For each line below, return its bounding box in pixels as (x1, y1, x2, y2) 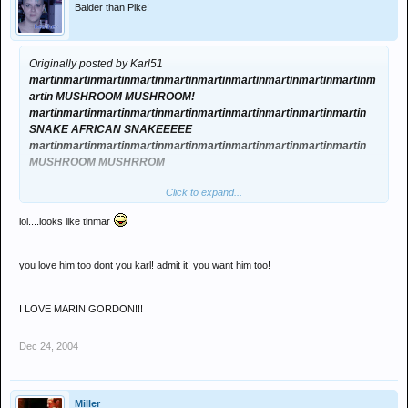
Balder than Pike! (75, 2, 149, 13)
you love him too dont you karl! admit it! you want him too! (19, 260, 270, 270)
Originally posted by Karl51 (29, 57, 163, 70)
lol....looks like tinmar (19, 216, 113, 227)
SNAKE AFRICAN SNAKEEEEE (29, 123, 192, 136)
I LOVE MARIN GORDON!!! (19, 303, 143, 314)
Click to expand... (166, 187, 242, 198)
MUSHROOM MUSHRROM (29, 156, 165, 168)
